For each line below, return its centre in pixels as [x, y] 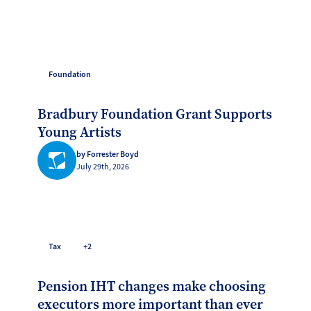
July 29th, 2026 [103, 167]
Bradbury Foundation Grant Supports [155, 114]
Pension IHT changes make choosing [152, 286]
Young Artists [80, 132]
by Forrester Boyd [108, 154]
